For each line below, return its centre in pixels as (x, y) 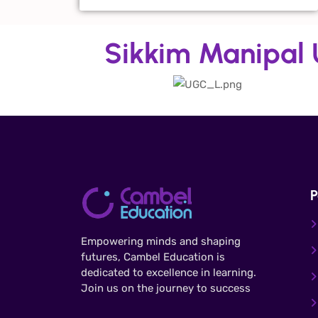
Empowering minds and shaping (161, 241)
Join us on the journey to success (166, 288)
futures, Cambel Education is (153, 257)
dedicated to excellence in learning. (169, 272)
